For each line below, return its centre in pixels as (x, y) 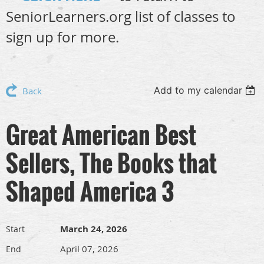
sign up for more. (62, 37)
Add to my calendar (198, 90)
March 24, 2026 (94, 229)
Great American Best (101, 134)
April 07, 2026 (89, 249)
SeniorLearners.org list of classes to (121, 16)
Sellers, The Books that (111, 163)
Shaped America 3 (90, 191)
